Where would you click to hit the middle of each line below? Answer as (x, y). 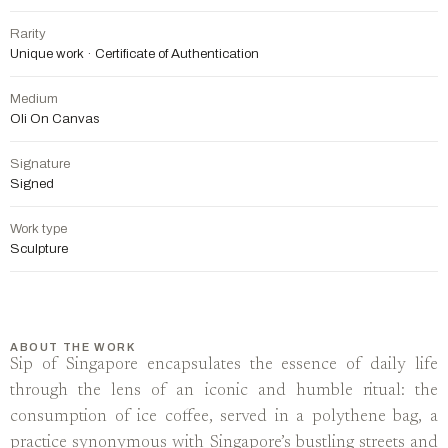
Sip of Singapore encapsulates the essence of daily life (224, 366)
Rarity (28, 34)
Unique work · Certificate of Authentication (134, 54)
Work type (38, 229)
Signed (32, 184)
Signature (40, 164)
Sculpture (39, 249)
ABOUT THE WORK (73, 347)
